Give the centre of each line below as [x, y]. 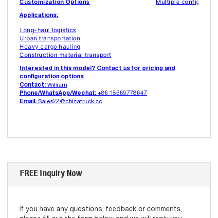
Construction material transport [65, 55]
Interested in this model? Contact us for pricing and [97, 69]
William [56, 85]
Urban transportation [50, 38]
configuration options [52, 77]
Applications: [39, 16]
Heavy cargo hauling [50, 47]
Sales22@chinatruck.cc [69, 102]
